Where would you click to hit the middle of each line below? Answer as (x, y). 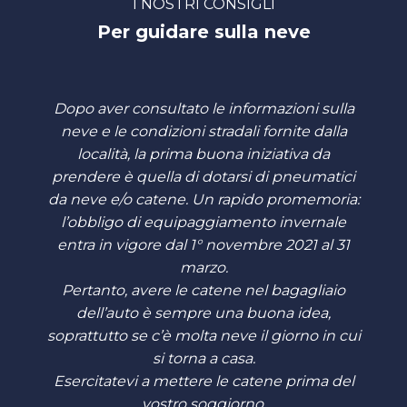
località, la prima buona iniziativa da (203, 154)
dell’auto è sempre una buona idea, (203, 313)
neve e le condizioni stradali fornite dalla (203, 132)
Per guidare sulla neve (203, 32)
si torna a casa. (203, 359)
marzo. (203, 268)
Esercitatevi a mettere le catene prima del (203, 382)
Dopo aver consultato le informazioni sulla (203, 109)
